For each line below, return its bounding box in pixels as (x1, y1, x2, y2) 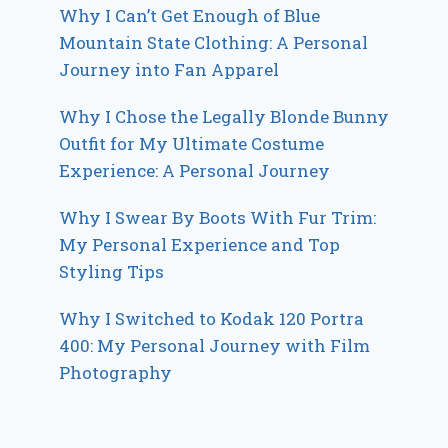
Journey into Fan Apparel (59, 57, 280, 81)
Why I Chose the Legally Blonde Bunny (59, 104, 390, 128)
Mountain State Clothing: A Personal (59, 30, 369, 54)
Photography (59, 360, 173, 384)
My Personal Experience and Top (59, 232, 341, 256)
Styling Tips (59, 259, 165, 283)
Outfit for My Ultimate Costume (59, 131, 325, 155)
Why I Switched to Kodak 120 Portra (59, 306, 365, 330)
